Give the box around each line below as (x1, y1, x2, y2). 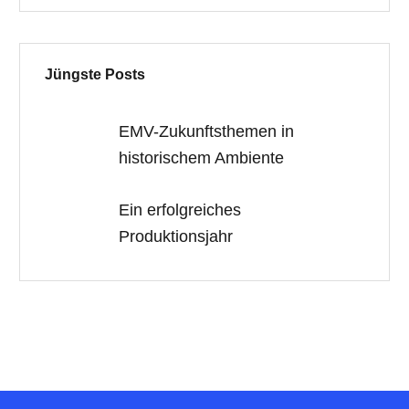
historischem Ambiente (119, 148, 285, 167)
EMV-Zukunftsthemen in (119, 121, 295, 141)
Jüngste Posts (45, 66, 146, 83)
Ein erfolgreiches (119, 201, 242, 220)
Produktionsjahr (119, 227, 234, 246)
